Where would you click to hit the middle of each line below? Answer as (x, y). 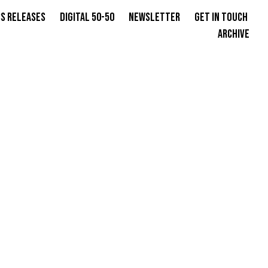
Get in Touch (221, 17)
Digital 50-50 (87, 17)
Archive (234, 34)
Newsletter (154, 17)
